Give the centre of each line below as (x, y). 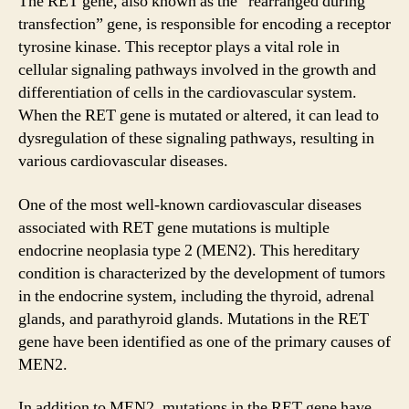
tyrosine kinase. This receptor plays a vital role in (179, 47)
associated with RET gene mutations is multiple (174, 227)
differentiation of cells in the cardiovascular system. (188, 93)
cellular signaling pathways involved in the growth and (197, 70)
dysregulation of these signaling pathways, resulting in (196, 138)
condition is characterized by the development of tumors (202, 273)
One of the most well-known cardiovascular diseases (190, 204)
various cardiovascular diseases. (123, 161)
